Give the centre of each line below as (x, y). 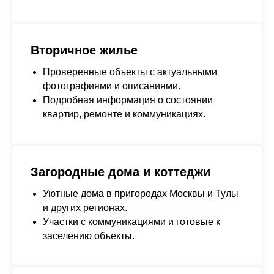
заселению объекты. (89, 236)
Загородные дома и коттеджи (120, 172)
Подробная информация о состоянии (128, 100)
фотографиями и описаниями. (112, 86)
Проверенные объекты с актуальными (130, 72)
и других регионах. (85, 208)
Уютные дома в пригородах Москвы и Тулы (141, 194)
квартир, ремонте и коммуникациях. (124, 114)
